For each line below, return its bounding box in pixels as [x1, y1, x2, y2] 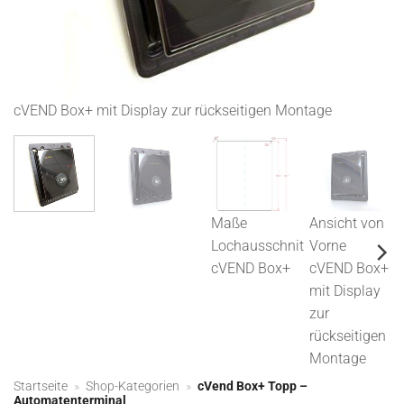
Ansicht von [309, 214, 385, 232]
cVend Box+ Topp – [197, 378, 308, 393]
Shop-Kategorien [86, 378, 180, 393]
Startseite [14, 378, 68, 393]
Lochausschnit [210, 236, 304, 254]
